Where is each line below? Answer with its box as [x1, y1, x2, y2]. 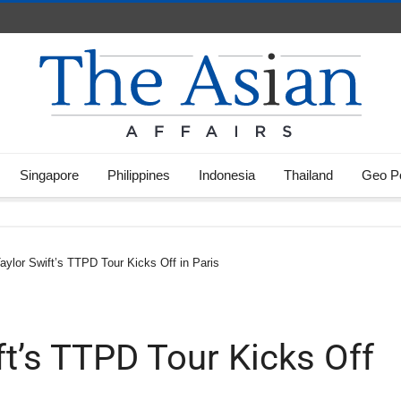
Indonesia [199, 167, 255, 183]
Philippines [107, 167, 170, 183]
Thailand [284, 167, 333, 183]
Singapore [20, 167, 79, 183]
